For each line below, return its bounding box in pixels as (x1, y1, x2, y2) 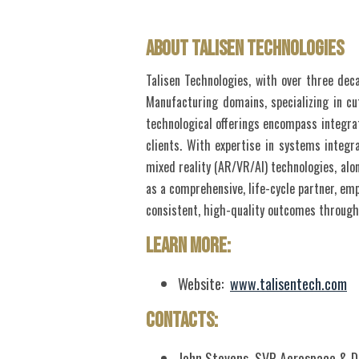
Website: (178, 273, 230, 295)
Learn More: (146, 234, 234, 260)
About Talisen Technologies (146, 37, 347, 63)
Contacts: (146, 309, 221, 334)
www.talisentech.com (230, 273, 347, 295)
